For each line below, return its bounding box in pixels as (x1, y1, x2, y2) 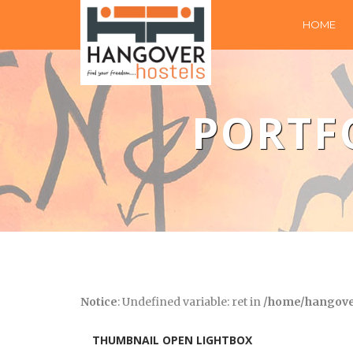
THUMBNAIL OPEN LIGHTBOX (92, 333, 252, 347)
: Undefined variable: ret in (117, 295, 263, 309)
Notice (80, 295, 117, 309)
